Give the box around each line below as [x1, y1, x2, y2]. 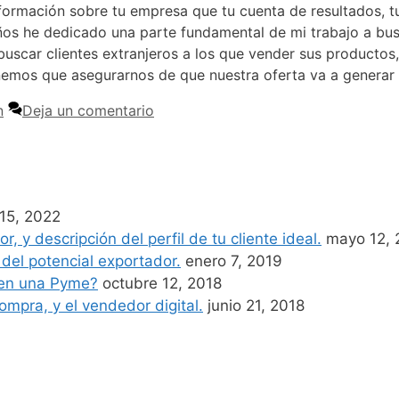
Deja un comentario [22, 102, 154, 120]
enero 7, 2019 [185, 252, 282, 271]
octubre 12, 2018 [102, 274, 222, 293]
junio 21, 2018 [208, 297, 305, 315]
